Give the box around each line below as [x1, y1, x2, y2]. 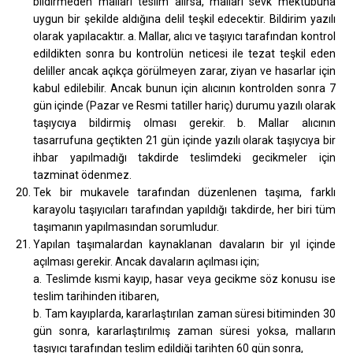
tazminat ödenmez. [33, 168, 132, 181]
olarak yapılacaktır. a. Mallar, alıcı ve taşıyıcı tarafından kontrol [33, 29, 336, 43]
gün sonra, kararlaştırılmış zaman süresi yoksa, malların [33, 324, 336, 337]
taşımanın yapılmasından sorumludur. [33, 220, 220, 233]
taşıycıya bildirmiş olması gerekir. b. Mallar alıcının [33, 116, 336, 129]
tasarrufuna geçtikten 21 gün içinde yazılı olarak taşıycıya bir [33, 133, 336, 147]
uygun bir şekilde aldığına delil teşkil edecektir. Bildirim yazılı [33, 12, 336, 25]
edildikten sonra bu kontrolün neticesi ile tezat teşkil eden [33, 46, 336, 60]
